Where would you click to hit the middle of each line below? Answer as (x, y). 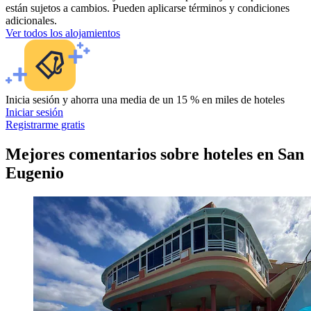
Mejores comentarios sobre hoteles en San (155, 154)
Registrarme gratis (45, 125)
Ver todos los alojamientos (63, 33)
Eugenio (35, 173)
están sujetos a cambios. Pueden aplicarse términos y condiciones (148, 8)
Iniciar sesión (34, 112)
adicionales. (31, 21)
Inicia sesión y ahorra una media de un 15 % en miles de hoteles (145, 100)
